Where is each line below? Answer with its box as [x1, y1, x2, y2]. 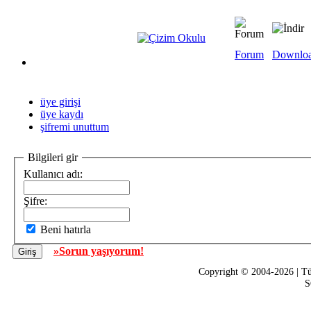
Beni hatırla [40, 223, 91, 235]
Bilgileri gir [25, 151, 81, 163]
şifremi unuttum [40, 121, 109, 133]
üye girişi [40, 96, 81, 108]
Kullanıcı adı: [24, 167, 83, 180]
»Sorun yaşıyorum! [53, 244, 144, 257]
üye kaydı [40, 108, 83, 120]
